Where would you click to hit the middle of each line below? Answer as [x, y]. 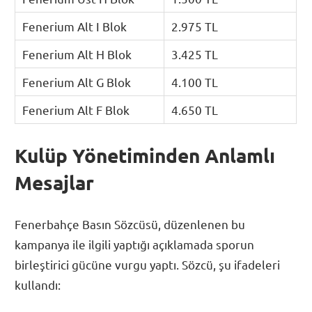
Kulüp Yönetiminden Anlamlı [145, 155]
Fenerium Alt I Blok [75, 26]
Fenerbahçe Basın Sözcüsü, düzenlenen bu [130, 224]
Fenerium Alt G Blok [77, 81]
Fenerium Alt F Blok [76, 109]
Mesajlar [55, 182]
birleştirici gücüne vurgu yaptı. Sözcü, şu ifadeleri [148, 264]
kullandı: [38, 284]
